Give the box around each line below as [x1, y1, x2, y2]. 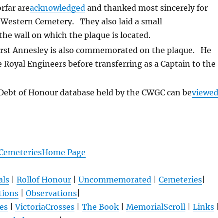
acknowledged [30, 3, 86, 13]
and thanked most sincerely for [85, 3, 208, 13]
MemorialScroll [126, 202, 185, 212]
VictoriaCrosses [15, 202, 74, 212]
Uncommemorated [78, 175, 151, 184]
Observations [26, 188, 77, 198]
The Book [81, 202, 119, 212]
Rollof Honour [16, 175, 71, 184]
